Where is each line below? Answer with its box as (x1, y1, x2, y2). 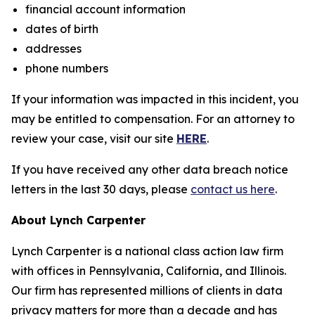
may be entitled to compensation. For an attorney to (11, 112, 295, 126)
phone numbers (25, 61, 108, 75)
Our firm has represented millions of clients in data (11, 283, 283, 297)
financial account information (25, 2, 186, 16)
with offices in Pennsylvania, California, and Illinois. (11, 264, 286, 278)
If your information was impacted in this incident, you (11, 92, 299, 106)
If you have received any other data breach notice (11, 162, 288, 176)
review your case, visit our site (11, 131, 176, 146)
